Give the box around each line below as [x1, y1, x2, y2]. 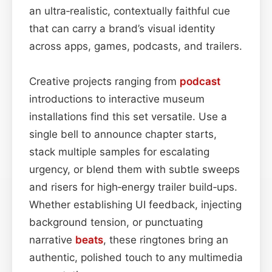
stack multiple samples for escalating [29, 145, 209, 158]
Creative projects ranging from [29, 75, 180, 87]
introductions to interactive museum [29, 92, 205, 105]
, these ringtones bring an [103, 233, 228, 246]
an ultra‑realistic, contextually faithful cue [29, 4, 230, 17]
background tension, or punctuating [29, 216, 203, 228]
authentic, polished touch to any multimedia [29, 251, 243, 263]
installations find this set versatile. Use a [29, 110, 227, 123]
